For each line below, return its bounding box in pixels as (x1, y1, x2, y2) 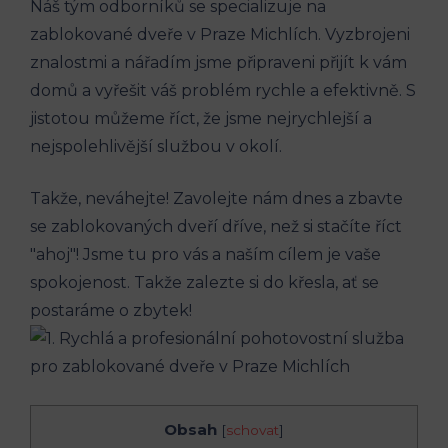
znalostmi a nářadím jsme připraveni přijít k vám (30, 52, 407, 72)
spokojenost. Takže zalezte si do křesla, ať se (30, 272, 379, 292)
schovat (226, 421, 279, 438)
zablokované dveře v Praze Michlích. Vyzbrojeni (30, 24, 410, 44)
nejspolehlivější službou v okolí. (30, 136, 282, 156)
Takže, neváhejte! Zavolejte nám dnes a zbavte (30, 188, 403, 208)
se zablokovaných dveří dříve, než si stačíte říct (30, 216, 402, 236)
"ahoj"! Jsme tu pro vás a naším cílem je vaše (30, 244, 381, 264)
